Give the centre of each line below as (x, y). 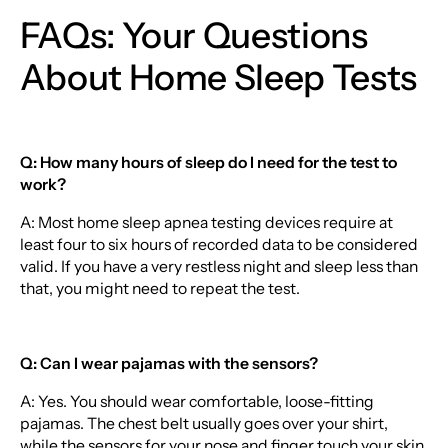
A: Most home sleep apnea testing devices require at (206, 222)
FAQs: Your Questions (193, 35)
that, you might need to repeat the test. (159, 288)
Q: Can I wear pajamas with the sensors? (168, 364)
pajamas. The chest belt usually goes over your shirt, (203, 423)
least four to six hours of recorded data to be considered (218, 244)
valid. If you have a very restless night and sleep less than (218, 266)
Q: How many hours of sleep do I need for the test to (208, 163)
